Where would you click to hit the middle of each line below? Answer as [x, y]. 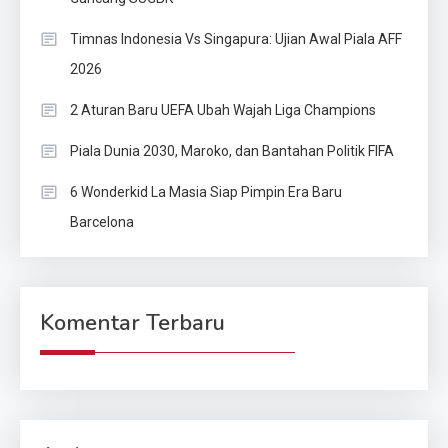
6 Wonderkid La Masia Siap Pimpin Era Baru [206, 191]
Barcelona [102, 221]
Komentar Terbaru [132, 322]
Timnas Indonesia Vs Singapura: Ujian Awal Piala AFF [236, 38]
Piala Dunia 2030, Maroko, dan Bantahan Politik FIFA [232, 150]
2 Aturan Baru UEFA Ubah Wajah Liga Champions [223, 109]
